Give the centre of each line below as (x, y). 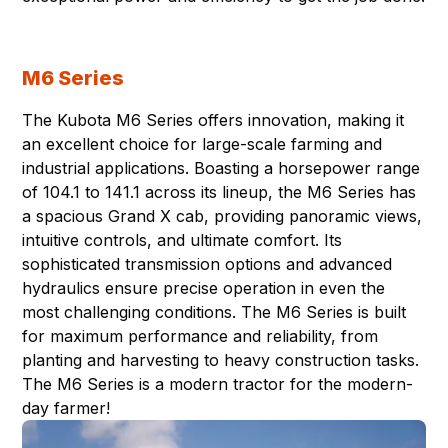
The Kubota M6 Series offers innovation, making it (213, 120)
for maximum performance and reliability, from (200, 336)
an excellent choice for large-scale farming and (202, 144)
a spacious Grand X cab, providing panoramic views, (222, 216)
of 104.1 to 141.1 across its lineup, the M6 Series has (219, 192)
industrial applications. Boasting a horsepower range (221, 168)
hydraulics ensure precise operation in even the (204, 288)
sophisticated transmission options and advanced (207, 264)
